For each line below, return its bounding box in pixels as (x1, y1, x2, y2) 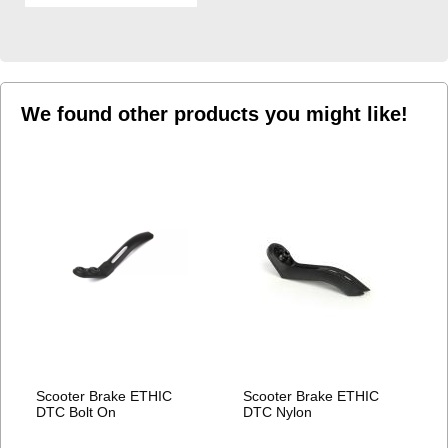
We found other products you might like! (21, 102, 408, 125)
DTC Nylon (243, 403, 313, 420)
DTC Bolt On (36, 403, 116, 420)
